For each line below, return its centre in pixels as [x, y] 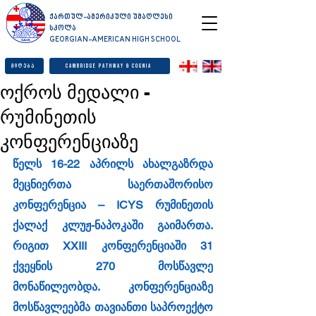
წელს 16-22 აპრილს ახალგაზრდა [113, 164]
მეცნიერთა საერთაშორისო [113, 184]
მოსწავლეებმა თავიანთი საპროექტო [113, 307]
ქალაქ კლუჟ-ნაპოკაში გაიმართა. [113, 225]
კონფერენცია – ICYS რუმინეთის [113, 205]
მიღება [23, 66]
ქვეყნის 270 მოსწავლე [113, 266]
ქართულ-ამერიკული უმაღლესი [111, 18]
